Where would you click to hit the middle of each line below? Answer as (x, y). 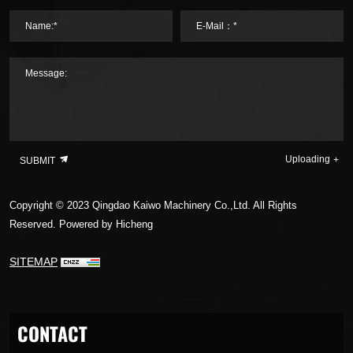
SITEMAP (33, 262)
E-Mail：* (217, 26)
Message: (46, 74)
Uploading (308, 159)
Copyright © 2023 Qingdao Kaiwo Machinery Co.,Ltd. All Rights (153, 206)
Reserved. (34, 225)
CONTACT (52, 333)
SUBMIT (39, 161)
